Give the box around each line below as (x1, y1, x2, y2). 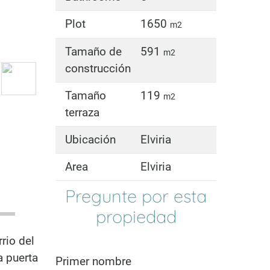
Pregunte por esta (65, 184, 207, 207)
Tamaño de (64, 44, 122, 58)
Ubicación (64, 132, 116, 146)
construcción (64, 61, 131, 75)
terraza (64, 105, 99, 119)
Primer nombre (55, 254, 131, 269)
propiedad (95, 205, 177, 227)
